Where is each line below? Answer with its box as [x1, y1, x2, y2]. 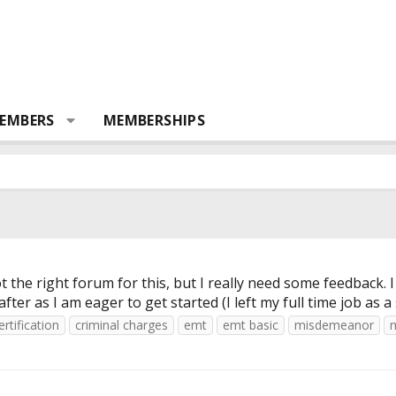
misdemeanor [294, 316, 374, 334]
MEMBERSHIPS [103, 110, 206, 130]
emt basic [223, 316, 278, 334]
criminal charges [75, 316, 168, 334]
